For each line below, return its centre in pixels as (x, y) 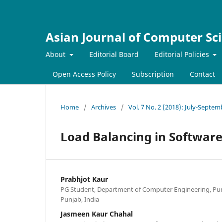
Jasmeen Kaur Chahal (97, 214)
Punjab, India (80, 199)
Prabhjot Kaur (84, 179)
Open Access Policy (84, 74)
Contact (202, 74)
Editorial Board (114, 54)
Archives (104, 107)
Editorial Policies (183, 54)
